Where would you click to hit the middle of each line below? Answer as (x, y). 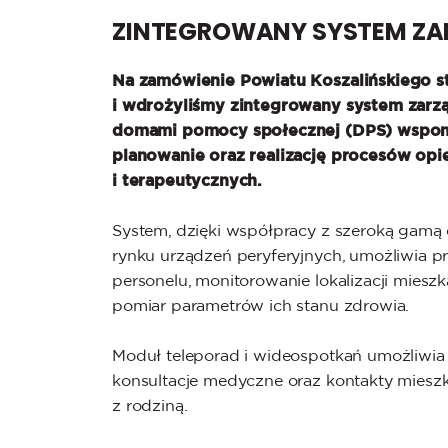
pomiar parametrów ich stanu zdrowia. (261, 305)
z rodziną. (150, 405)
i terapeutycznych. (187, 180)
